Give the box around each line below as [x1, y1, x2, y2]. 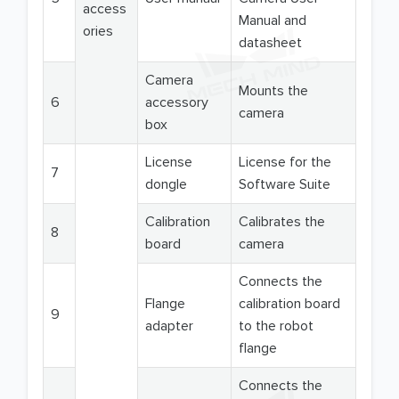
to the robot [239, 317, 313, 336]
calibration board [239, 295, 340, 313]
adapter [145, 317, 193, 336]
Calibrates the [239, 213, 325, 232]
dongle [145, 175, 187, 194]
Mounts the [239, 82, 308, 101]
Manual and [239, 12, 306, 30]
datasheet [239, 34, 302, 53]
